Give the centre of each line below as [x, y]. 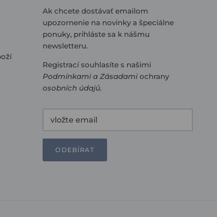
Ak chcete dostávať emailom [95, 11]
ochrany [153, 76]
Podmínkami [67, 76]
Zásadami [118, 76]
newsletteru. [65, 46]
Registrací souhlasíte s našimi [97, 64]
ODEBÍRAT [75, 150]
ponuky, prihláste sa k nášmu [96, 34]
